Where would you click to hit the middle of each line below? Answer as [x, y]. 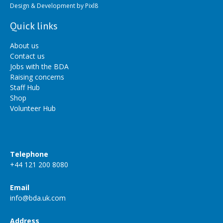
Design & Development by [48, 5]
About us [24, 45]
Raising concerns [37, 77]
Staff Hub [25, 87]
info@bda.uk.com [38, 198]
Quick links [34, 26]
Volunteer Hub [33, 108]
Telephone [29, 154]
